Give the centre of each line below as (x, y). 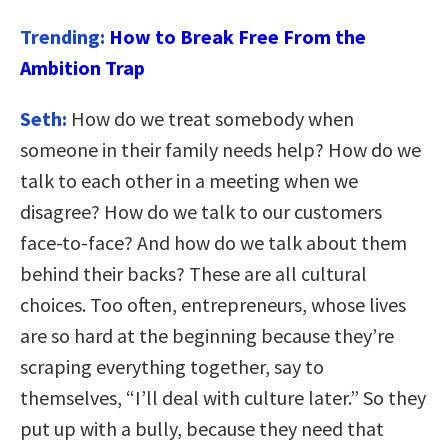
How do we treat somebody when (210, 118)
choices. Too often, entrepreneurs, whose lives (213, 304)
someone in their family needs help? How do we (220, 149)
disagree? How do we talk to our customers (201, 211)
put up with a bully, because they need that (202, 428)
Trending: (64, 36)
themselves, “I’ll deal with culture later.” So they (223, 397)
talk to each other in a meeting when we (189, 180)
